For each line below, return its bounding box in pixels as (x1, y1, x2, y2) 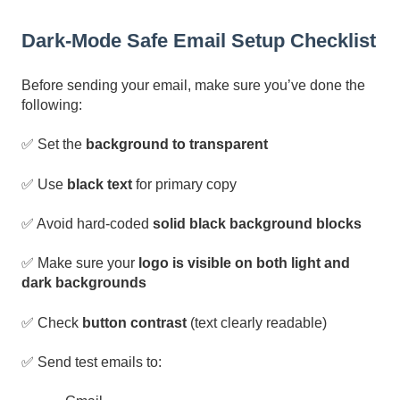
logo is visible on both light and (138, 255, 350, 271)
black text (67, 176, 132, 192)
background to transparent (86, 137, 268, 153)
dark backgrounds (21, 275, 146, 291)
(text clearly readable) (187, 314, 327, 330)
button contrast (82, 314, 187, 330)
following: (21, 96, 82, 112)
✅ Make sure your (21, 255, 138, 271)
